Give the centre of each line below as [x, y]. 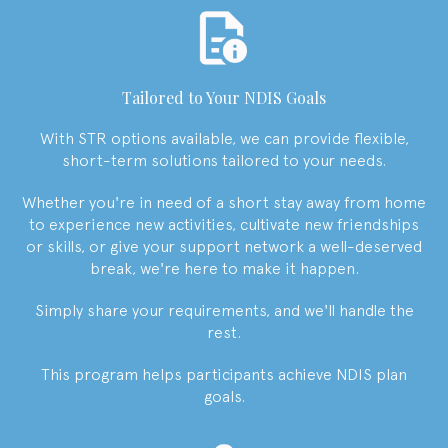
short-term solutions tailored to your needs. [224, 160]
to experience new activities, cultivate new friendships [224, 224]
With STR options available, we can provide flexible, [224, 138]
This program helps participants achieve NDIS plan [224, 374]
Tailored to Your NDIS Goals [224, 97]
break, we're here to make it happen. [224, 268]
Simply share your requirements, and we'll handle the [224, 310]
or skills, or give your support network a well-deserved [224, 246]
